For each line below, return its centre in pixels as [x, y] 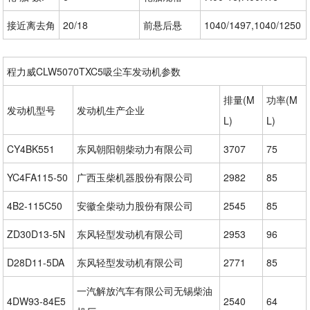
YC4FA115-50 [38, 177]
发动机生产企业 [111, 110]
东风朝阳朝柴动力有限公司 [135, 148]
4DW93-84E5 [37, 301]
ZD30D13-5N [36, 234]
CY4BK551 [31, 148]
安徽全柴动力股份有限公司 [135, 205]
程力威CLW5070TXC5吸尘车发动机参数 [94, 71]
